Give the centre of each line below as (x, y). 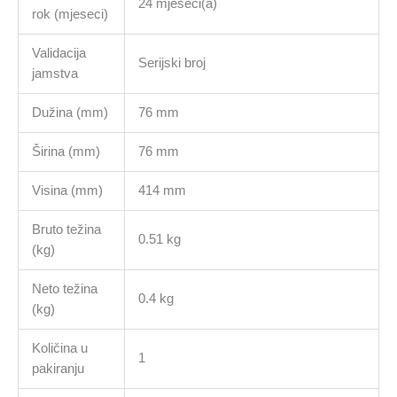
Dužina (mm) (70, 112)
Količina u (59, 348)
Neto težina (64, 288)
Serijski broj (171, 62)
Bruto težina (66, 229)
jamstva (54, 73)
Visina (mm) (67, 190)
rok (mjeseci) (70, 14)
